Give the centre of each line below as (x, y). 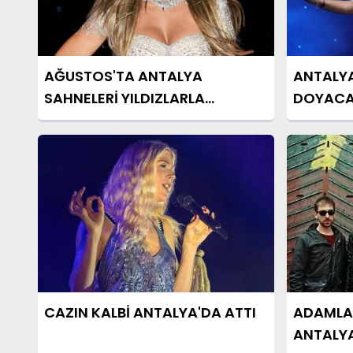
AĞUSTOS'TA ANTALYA (123, 76)
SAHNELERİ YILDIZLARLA (124, 98)
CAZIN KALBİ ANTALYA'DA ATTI (150, 312)
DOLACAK (79, 120)
